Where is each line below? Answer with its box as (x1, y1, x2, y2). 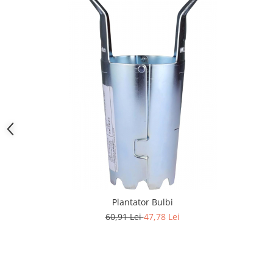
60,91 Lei (105, 211, 144, 222)
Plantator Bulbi (112, 196, 173, 208)
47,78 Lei (143, 211, 180, 222)
